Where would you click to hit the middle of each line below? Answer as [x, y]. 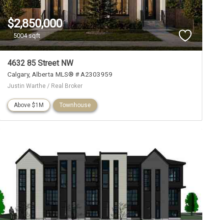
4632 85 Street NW [40, 63]
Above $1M [28, 105]
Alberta [42, 74]
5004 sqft [27, 36]
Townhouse [75, 105]
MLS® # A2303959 [84, 74]
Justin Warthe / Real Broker [45, 86]
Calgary [18, 74]
